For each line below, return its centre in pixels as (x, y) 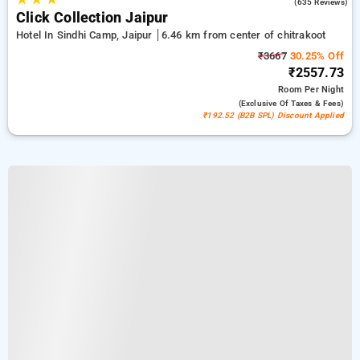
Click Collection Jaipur (92, 18)
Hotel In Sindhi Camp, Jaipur (86, 35)
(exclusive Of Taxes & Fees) (291, 103)
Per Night (324, 90)
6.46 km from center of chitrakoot (243, 35)
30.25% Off (315, 56)
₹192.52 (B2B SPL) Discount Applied (273, 115)
